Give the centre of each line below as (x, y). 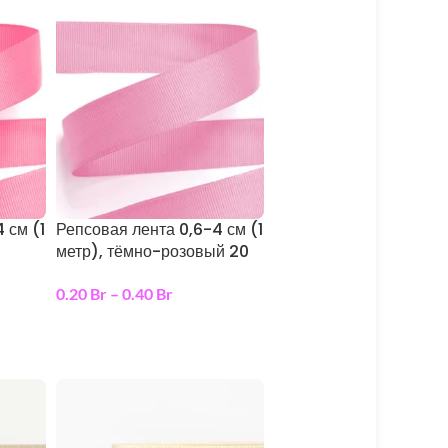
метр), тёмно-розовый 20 (152, 251)
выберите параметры (137, 325)
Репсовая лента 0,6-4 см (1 (159, 229)
